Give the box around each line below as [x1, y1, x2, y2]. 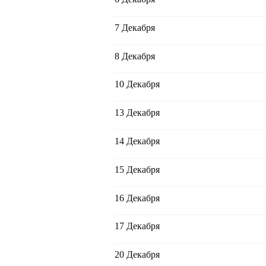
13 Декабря [115, 107, 160, 118]
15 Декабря [115, 164, 160, 175]
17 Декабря [115, 221, 160, 232]
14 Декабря [115, 136, 160, 147]
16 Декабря [115, 192, 160, 203]
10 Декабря [115, 79, 160, 90]
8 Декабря [115, 50, 155, 61]
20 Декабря [115, 249, 160, 260]
